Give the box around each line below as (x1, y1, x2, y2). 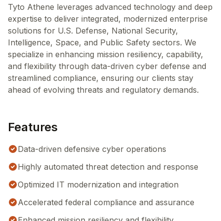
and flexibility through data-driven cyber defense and (8, 61, 206, 71)
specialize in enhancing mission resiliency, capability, (8, 49, 203, 59)
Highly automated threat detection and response (18, 162, 198, 172)
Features (8, 120, 58, 134)
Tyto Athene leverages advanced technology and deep (8, 2, 213, 12)
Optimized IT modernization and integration (18, 180, 179, 189)
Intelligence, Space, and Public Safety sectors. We (8, 37, 196, 47)
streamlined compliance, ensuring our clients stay (8, 73, 193, 83)
